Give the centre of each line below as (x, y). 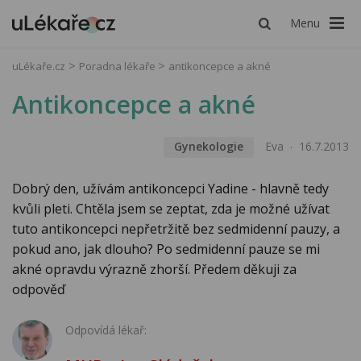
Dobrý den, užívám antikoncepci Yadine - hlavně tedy (170, 189)
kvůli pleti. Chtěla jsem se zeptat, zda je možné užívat (171, 209)
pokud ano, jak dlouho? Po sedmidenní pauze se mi (166, 249)
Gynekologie (208, 147)
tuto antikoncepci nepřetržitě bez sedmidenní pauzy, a (176, 229)
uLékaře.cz (39, 66)
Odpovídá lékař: (106, 330)
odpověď (39, 290)
